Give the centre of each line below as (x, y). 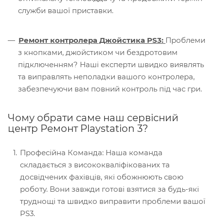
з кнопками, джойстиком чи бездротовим (98, 52)
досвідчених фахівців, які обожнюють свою (102, 177)
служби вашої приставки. (66, 10)
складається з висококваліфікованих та (95, 164)
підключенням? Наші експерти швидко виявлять (111, 64)
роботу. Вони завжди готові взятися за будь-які (109, 189)
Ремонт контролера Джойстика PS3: (92, 40)
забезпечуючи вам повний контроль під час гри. (110, 89)
